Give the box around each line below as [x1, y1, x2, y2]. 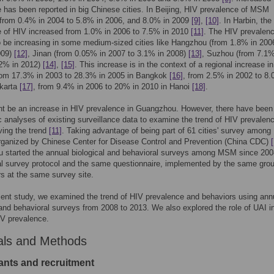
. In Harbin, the [219, 16, 272, 25]
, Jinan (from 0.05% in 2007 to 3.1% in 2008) [28, 49, 188, 58]
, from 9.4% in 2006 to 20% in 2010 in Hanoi [33, 82, 192, 91]
